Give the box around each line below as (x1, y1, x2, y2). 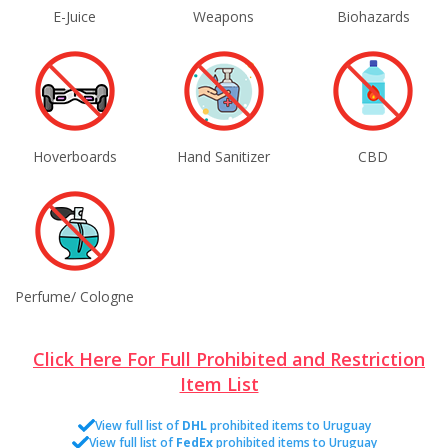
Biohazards (336, 7, 410, 27)
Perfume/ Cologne (15, 287, 135, 307)
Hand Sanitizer (177, 147, 271, 167)
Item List (179, 372, 259, 397)
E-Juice (53, 7, 97, 27)
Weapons (193, 7, 255, 27)
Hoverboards (32, 147, 117, 167)
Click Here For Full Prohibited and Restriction (33, 347, 425, 372)
